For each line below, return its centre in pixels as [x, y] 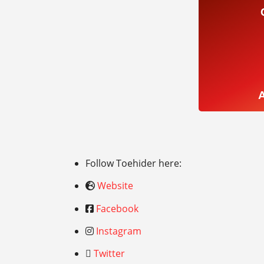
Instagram [119, 231]
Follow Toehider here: [134, 164]
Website [115, 186]
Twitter [110, 253]
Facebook [118, 208]
